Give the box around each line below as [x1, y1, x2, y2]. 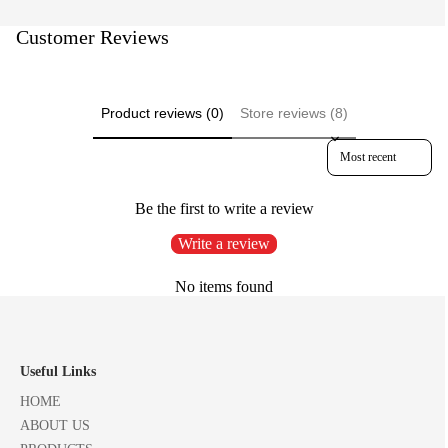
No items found [175, 277, 273, 295]
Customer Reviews [16, 26, 169, 49]
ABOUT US [20, 418, 90, 434]
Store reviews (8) [239, 105, 348, 122]
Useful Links [20, 364, 96, 380]
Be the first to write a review [134, 199, 314, 217]
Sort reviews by [327, 138, 402, 153]
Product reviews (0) [100, 105, 224, 122]
